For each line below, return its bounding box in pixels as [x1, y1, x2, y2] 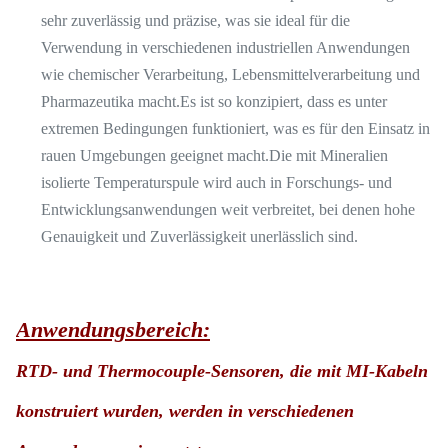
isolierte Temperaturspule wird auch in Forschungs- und [41, 174, 392, 191]
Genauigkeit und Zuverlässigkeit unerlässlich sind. [41, 228, 358, 245]
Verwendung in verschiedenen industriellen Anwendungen [41, 39, 410, 56]
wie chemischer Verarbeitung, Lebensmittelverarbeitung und [41, 66, 420, 83]
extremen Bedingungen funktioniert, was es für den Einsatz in [41, 120, 430, 137]
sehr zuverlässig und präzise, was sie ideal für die [41, 12, 350, 29]
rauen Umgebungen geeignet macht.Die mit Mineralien [41, 147, 388, 164]
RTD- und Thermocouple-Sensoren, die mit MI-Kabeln [16, 361, 428, 381]
